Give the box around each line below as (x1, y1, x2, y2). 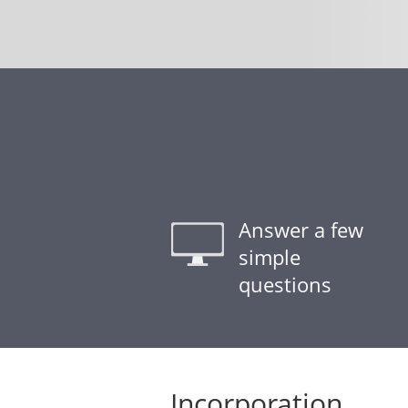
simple (239, 243, 301, 270)
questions (239, 270, 331, 298)
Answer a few (239, 216, 363, 243)
